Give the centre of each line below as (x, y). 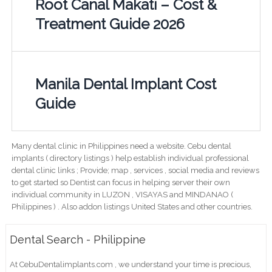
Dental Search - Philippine (78, 239)
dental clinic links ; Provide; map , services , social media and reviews (135, 170)
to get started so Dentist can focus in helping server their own (121, 182)
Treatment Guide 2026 (110, 24)
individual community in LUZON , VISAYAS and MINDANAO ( (122, 194)
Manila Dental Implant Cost (125, 84)
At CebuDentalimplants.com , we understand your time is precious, (131, 264)
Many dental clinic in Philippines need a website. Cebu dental (121, 146)
